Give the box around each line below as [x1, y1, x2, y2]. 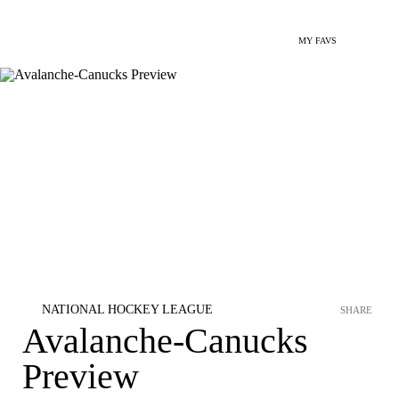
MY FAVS [298, 36, 337, 45]
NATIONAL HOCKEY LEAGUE [42, 303, 213, 316]
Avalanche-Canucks [22, 321, 308, 361]
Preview [22, 356, 139, 396]
